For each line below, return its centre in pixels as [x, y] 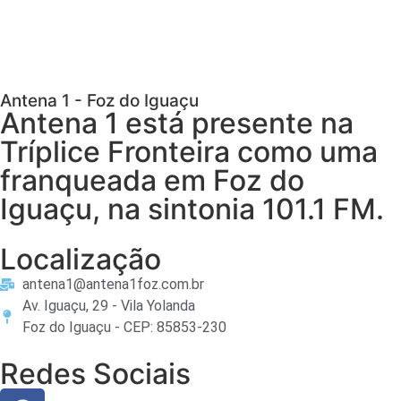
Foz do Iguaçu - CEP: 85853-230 [124, 327]
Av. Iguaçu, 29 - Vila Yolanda [109, 305]
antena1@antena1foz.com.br [113, 284]
